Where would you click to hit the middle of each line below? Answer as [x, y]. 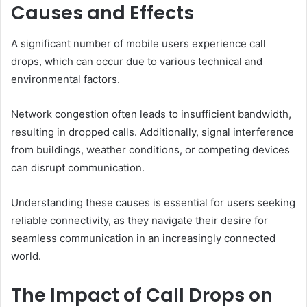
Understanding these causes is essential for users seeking [153, 202]
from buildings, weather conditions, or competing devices [150, 149]
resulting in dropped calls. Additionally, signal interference [152, 132]
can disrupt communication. [78, 167]
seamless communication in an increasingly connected [143, 238]
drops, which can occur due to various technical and [137, 61]
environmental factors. [65, 79]
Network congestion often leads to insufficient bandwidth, [151, 114]
